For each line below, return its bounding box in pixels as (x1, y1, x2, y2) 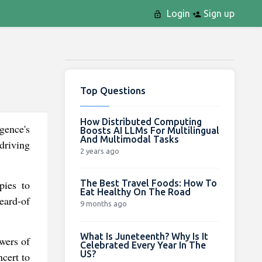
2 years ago (80, 146, 119, 155)
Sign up (201, 8, 235, 19)
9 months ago (80, 199, 127, 208)
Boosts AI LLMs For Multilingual (80, 125, 219, 136)
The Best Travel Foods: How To (80, 177, 217, 188)
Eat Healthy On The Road (80, 186, 191, 197)
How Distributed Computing (80, 116, 202, 127)
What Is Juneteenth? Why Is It (80, 230, 208, 242)
